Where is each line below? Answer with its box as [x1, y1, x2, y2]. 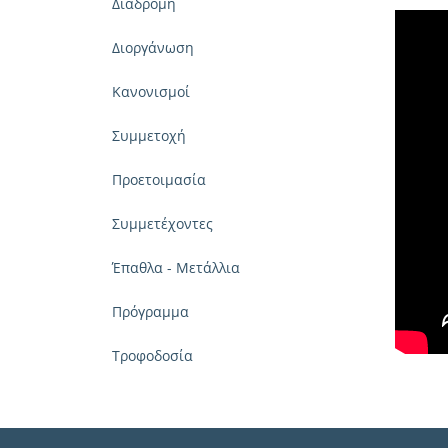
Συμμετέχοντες [112, 214, 213, 233]
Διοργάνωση [112, 38, 194, 57]
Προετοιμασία [112, 170, 206, 189]
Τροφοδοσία [112, 346, 193, 365]
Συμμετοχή [112, 126, 186, 145]
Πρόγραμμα [112, 302, 189, 321]
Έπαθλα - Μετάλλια [112, 258, 240, 277]
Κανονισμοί [112, 82, 190, 101]
